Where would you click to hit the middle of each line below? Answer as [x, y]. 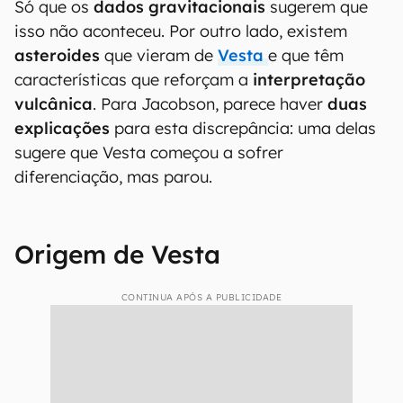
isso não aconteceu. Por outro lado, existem [181, 31]
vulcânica [54, 104]
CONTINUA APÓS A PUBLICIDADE [201, 297]
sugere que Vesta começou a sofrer [149, 152]
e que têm [306, 55]
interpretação [309, 80]
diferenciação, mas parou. [116, 177]
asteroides [57, 55]
